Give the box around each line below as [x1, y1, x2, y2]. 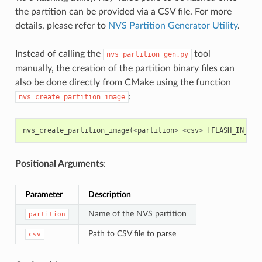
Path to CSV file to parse [88, 229, 176, 238]
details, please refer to [15, 20, 108, 30]
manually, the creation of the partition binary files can [15, 63, 235, 73]
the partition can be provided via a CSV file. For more [15, 6, 232, 16]
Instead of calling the [15, 49, 103, 58]
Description [88, 189, 131, 199]
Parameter [25, 189, 63, 199]
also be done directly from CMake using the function [15, 77, 231, 87]
